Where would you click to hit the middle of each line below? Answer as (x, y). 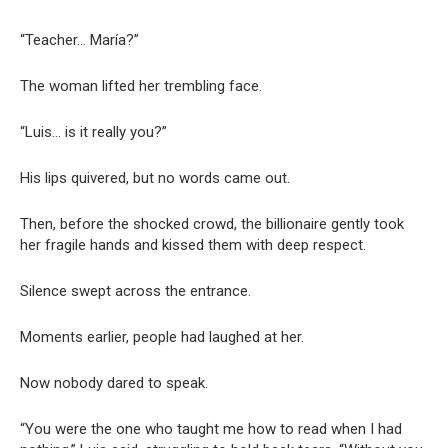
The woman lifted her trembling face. (141, 85)
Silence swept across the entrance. (135, 290)
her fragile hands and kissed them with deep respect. (193, 244)
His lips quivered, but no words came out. (155, 177)
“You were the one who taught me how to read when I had (211, 428)
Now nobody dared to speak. (114, 382)
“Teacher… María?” (79, 39)
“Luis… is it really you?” (93, 131)
